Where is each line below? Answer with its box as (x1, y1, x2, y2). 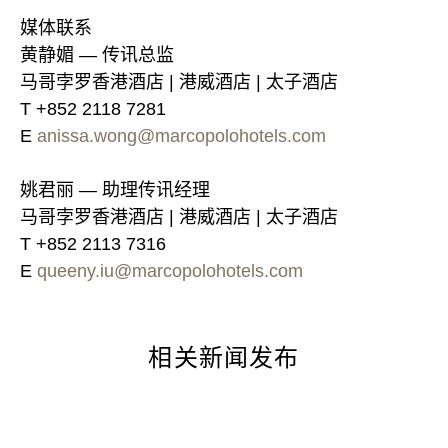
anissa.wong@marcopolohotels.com (37, 125, 326, 146)
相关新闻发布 (148, 341, 300, 373)
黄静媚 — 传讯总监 (20, 44, 174, 65)
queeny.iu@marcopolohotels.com (37, 260, 303, 281)
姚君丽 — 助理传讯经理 (20, 179, 210, 200)
